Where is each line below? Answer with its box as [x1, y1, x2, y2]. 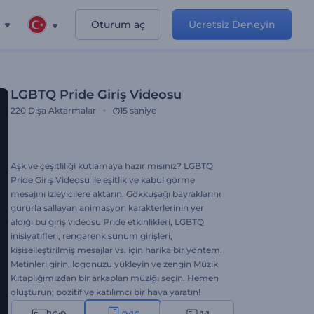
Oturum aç [91, 18, 145, 31]
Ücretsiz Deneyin [189, 18, 275, 31]
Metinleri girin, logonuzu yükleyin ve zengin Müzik [11, 259, 218, 269]
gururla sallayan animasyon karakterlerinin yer [11, 203, 204, 213]
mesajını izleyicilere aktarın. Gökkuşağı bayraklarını [11, 189, 221, 199]
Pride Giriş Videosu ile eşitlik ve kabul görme [11, 175, 195, 185]
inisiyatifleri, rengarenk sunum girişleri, [11, 231, 172, 241]
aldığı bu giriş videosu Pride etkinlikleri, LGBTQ [11, 217, 204, 227]
